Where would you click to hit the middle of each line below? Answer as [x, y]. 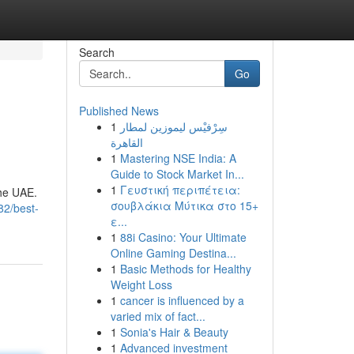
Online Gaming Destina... [173, 253]
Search [96, 52]
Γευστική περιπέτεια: [180, 190]
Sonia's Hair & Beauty [174, 332]
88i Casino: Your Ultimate [183, 237]
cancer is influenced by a [182, 300]
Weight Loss [141, 284]
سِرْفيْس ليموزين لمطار [173, 126]
